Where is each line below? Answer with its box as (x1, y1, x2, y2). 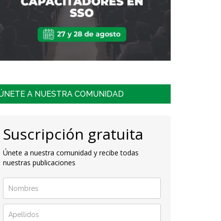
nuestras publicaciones (3, 157, 75, 167)
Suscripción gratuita (3, 123, 143, 144)
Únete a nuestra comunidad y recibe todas (3, 147, 139, 157)
